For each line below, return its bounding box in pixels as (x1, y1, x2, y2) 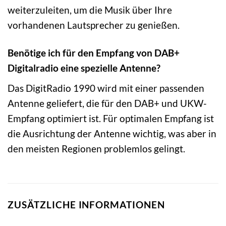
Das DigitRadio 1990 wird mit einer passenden (8, 82, 204, 94)
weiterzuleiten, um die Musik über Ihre (8, 4, 172, 16)
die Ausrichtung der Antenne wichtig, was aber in (8, 127, 216, 139)
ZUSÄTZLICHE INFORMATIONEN (8, 199, 165, 211)
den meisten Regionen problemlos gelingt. (8, 142, 185, 154)
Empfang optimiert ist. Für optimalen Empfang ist (8, 112, 214, 124)
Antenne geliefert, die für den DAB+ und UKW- (8, 97, 207, 109)
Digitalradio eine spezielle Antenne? (8, 62, 160, 74)
